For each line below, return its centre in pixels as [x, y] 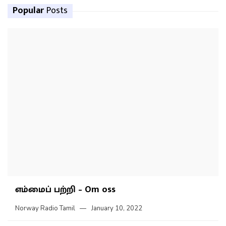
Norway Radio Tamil [45, 208]
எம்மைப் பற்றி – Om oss [65, 189]
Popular [30, 11]
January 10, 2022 [117, 208]
